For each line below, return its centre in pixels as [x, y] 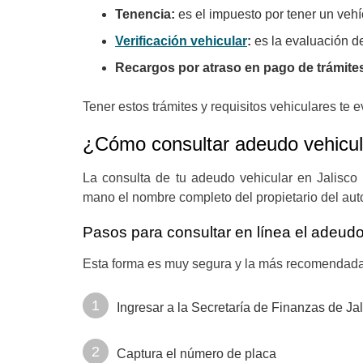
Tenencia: [147, 14]
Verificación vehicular [181, 41]
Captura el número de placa [196, 354]
